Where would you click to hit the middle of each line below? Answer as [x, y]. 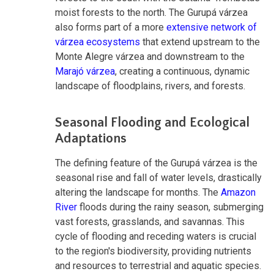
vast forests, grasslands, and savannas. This [150, 222]
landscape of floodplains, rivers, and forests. [150, 86]
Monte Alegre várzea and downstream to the [150, 57]
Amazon [238, 193]
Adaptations [91, 139]
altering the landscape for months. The [138, 193]
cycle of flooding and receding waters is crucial [156, 237]
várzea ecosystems [98, 42]
